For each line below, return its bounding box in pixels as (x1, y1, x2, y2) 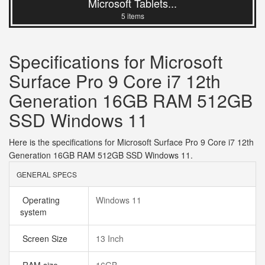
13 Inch (96, 232, 124, 244)
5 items (121, 11, 144, 21)
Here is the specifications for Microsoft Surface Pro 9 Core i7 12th (9, 136, 254, 148)
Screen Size (20, 232, 72, 244)
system (20, 206, 51, 218)
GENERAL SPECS (17, 169, 77, 179)
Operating (20, 194, 60, 206)
